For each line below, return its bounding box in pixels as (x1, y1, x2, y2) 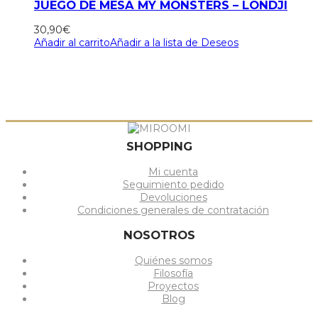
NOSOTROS (123, 228, 195, 243)
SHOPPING (126, 139, 192, 154)
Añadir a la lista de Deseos (110, 36, 238, 50)
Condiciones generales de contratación (77, 203, 269, 216)
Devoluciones (139, 190, 207, 204)
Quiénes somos (134, 253, 212, 267)
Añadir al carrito (34, 36, 110, 50)
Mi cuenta (148, 165, 198, 178)
